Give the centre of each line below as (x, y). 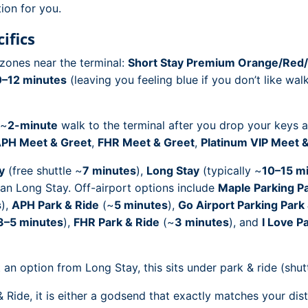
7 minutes (109, 170)
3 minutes (202, 222)
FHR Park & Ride (117, 222)
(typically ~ (231, 170)
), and (245, 222)
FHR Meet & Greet (146, 142)
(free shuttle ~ (44, 170)
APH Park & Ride (55, 205)
